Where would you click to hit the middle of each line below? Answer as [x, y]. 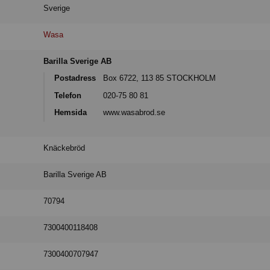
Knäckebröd [64, 148]
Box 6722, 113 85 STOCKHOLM [160, 78]
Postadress [75, 78]
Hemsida [71, 113]
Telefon [68, 95]
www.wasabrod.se [134, 113]
